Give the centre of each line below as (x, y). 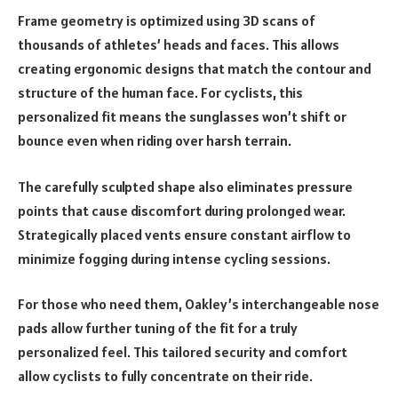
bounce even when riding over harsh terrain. (156, 141)
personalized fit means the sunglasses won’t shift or (182, 117)
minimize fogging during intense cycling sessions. (174, 258)
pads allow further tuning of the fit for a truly (158, 328)
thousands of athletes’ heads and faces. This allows (179, 45)
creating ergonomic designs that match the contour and (195, 69)
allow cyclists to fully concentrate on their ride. (165, 376)
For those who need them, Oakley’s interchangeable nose (199, 304)
